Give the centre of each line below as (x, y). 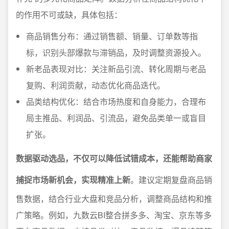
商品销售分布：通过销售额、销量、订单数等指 (112, 36)
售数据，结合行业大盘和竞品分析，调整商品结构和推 (114, 199)
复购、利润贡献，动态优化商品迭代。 (96, 85)
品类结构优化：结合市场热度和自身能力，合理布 (116, 101)
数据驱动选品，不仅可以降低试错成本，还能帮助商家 (114, 158)
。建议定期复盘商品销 (171, 180)
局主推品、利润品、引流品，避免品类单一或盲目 (116, 118)
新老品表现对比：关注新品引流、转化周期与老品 (116, 69)
